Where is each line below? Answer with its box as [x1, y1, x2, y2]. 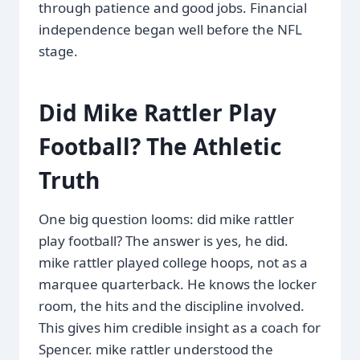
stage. [39, 41, 78, 60]
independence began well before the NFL [39, 19, 302, 39]
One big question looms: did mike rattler [39, 209, 294, 228]
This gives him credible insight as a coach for [39, 317, 321, 337]
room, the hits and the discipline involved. [39, 296, 305, 315]
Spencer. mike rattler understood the [39, 339, 273, 358]
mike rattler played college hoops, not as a [39, 252, 308, 272]
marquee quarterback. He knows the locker [39, 274, 317, 293]
